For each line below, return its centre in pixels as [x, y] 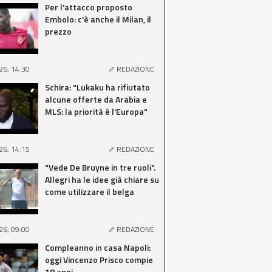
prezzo [58, 31]
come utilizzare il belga [90, 192]
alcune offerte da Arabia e [96, 99]
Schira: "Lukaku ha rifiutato [97, 87]
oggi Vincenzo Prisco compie [99, 260]
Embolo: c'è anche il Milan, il [98, 19]
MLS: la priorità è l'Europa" [96, 111]
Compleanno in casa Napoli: [98, 247]
